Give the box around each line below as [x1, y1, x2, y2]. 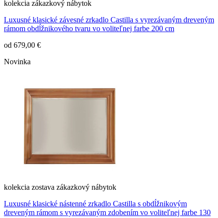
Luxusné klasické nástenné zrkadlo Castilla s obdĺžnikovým [4, 200, 187, 208]
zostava [32, 183, 54, 192]
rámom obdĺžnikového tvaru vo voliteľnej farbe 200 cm [4, 24, 174, 33]
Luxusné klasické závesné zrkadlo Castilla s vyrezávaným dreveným [4, 16, 214, 24]
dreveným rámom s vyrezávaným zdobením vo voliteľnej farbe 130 [4, 208, 211, 217]
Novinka [4, 57, 31, 66]
